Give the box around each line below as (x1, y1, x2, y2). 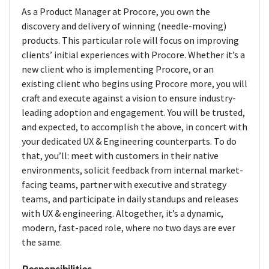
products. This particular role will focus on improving (22, 34, 239, 47)
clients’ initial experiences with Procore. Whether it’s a (22, 49, 245, 61)
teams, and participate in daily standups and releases (22, 193, 238, 205)
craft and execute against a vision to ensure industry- (22, 92, 236, 104)
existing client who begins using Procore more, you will (22, 77, 247, 90)
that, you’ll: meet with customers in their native (22, 150, 219, 162)
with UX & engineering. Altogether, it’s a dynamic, (22, 207, 223, 220)
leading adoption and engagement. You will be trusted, (22, 106, 245, 119)
